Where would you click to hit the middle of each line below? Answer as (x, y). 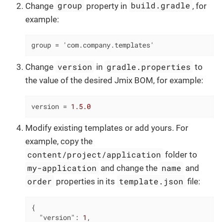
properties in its (86, 182)
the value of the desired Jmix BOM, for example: (114, 80)
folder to (180, 155)
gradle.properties (149, 66)
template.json (151, 181)
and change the (129, 168)
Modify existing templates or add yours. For (107, 128)
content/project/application (94, 155)
